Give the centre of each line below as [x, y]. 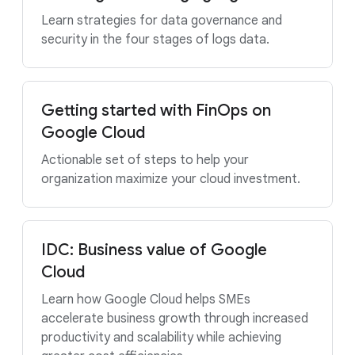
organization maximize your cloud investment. [171, 179]
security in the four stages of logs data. [155, 40]
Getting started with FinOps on [156, 111]
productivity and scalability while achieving [161, 338]
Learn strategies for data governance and [162, 21]
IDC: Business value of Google [154, 250]
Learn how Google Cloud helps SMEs [146, 300]
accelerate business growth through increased [175, 319]
